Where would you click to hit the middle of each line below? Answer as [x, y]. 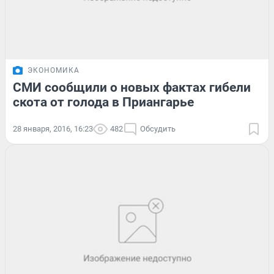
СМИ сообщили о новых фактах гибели [132, 88]
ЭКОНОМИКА [54, 71]
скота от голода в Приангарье [103, 102]
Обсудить [158, 129]
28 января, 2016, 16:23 [53, 129]
